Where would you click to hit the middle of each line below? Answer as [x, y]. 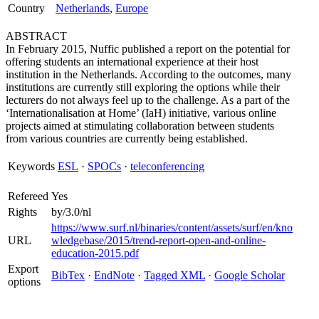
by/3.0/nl [71, 212]
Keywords [31, 166]
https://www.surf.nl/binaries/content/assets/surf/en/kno [172, 228]
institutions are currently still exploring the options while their [143, 87]
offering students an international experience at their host [132, 62]
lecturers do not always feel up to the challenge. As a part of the [148, 100]
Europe [132, 8]
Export [23, 269]
